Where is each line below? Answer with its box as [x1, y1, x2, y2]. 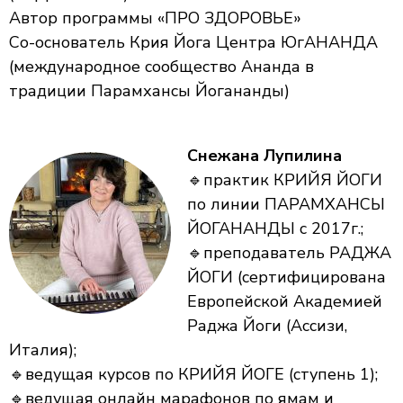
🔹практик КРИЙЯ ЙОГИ [187, 169, 382, 191]
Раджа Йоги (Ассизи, [187, 315, 347, 336]
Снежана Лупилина [187, 145, 342, 166]
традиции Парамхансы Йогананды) [9, 80, 290, 102]
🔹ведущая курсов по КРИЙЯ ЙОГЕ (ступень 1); [9, 363, 378, 385]
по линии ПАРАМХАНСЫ [187, 193, 385, 215]
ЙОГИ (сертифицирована [187, 266, 386, 288]
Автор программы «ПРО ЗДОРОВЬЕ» [9, 7, 301, 29]
